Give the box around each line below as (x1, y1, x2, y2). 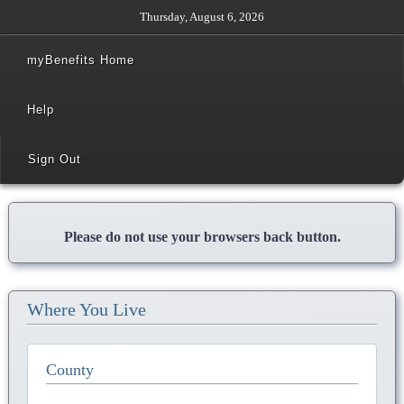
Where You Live (27, 299, 146, 319)
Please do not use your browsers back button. (63, 229, 341, 244)
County (46, 361, 94, 379)
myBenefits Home (27, 53, 134, 67)
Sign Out (28, 152, 81, 166)
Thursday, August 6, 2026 (140, 11, 264, 23)
